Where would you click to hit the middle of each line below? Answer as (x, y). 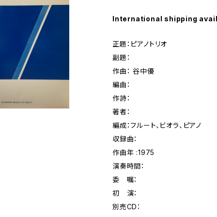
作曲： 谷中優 (133, 71)
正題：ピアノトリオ (140, 44)
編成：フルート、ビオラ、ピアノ (157, 125)
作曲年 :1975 (134, 152)
